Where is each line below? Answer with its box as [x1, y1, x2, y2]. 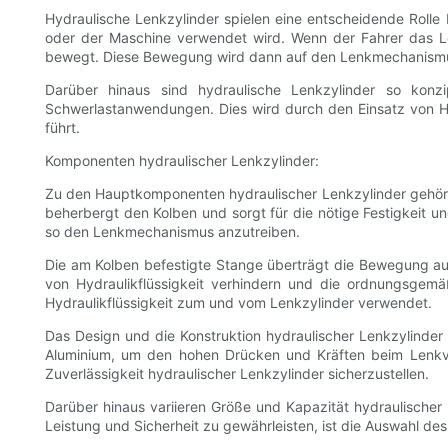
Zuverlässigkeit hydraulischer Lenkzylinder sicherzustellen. [45, 365, 429, 383]
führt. [45, 119, 80, 137]
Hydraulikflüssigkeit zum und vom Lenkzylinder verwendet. [45, 294, 432, 312]
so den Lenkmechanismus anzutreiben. [45, 223, 300, 241]
